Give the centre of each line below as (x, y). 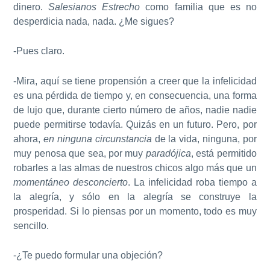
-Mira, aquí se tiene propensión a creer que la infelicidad (135, 81)
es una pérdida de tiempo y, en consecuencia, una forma (135, 95)
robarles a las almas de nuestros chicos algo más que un (135, 168)
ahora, (29, 139)
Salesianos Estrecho (94, 7)
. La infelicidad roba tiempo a (192, 182)
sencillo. (31, 225)
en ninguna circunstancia (98, 139)
